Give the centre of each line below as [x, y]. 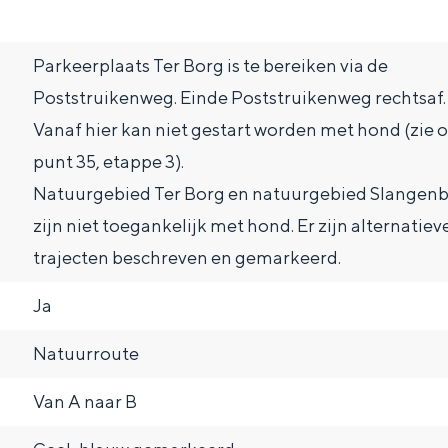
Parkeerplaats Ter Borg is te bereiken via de [210, 65]
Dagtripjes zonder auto [323, 139]
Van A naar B [84, 401]
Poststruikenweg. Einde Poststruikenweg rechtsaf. [239, 97]
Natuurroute [85, 353]
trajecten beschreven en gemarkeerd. [186, 257]
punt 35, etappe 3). [108, 161]
